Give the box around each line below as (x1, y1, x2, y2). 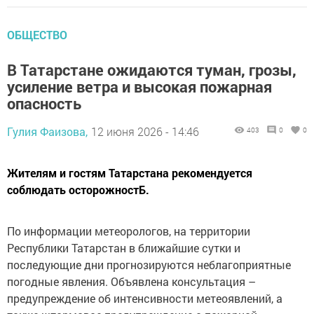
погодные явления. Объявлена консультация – (7, 273, 256, 289)
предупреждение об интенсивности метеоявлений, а (7, 290, 282, 306)
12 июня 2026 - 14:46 (91, 123, 199, 139)
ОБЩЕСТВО (7, 27, 67, 42)
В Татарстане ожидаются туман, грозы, (7, 59, 296, 80)
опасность (7, 93, 81, 114)
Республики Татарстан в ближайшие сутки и (7, 240, 240, 255)
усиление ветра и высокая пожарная (7, 76, 272, 97)
